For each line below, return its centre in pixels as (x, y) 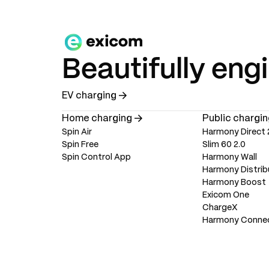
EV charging (89, 95)
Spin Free (80, 145)
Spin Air (77, 132)
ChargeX (220, 208)
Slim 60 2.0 (224, 145)
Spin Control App (96, 157)
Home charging (97, 118)
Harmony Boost (234, 183)
